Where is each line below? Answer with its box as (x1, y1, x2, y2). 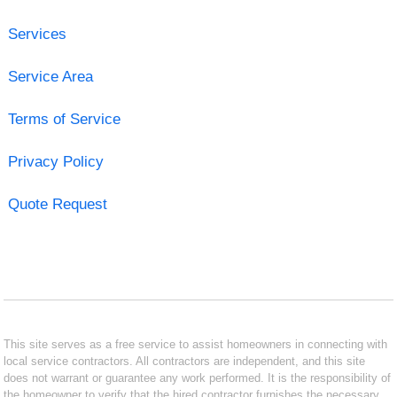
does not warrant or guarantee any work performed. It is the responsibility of (4, 370, 392, 385)
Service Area (7, 67, 93, 85)
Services (7, 25, 66, 43)
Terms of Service (7, 110, 121, 128)
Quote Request (7, 195, 107, 213)
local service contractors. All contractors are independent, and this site (4, 354, 366, 368)
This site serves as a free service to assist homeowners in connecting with (4, 337, 388, 351)
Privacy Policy (7, 152, 104, 170)
